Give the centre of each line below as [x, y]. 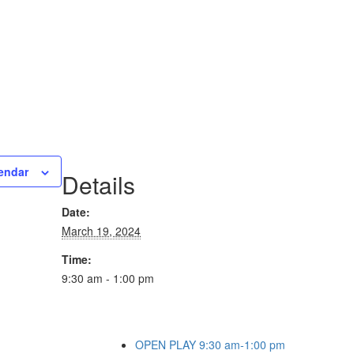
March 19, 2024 [101, 231]
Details [98, 185]
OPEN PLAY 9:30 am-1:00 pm [210, 345]
